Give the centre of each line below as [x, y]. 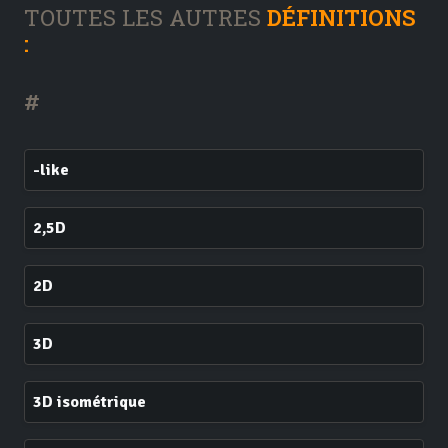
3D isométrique [89, 402]
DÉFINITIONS [341, 17]
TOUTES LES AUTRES [145, 17]
